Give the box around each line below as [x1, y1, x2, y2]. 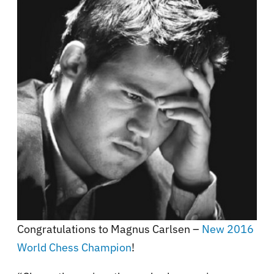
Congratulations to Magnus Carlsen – [17, 221, 202, 236]
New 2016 [202, 221, 254, 236]
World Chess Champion [17, 240, 131, 254]
